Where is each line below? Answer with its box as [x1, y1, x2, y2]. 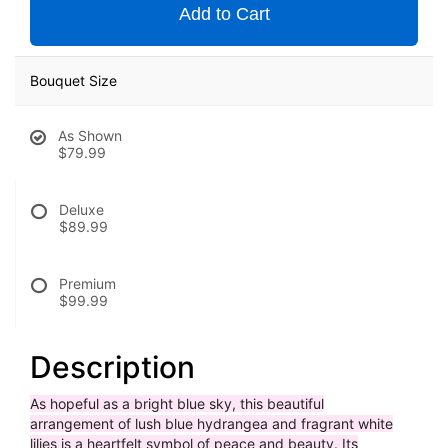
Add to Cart [178, 4, 270, 25]
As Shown [58, 127, 122, 145]
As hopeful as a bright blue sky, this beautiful [30, 395, 324, 413]
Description [30, 349, 195, 386]
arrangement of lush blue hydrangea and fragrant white [30, 415, 393, 433]
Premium [59, 275, 116, 293]
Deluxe [59, 201, 104, 219]
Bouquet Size [30, 72, 117, 90]
